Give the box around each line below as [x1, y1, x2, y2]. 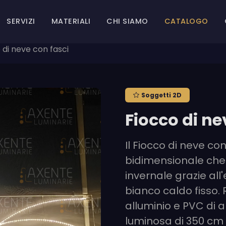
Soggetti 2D [141, 90, 182, 99]
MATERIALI [51, 16, 90, 27]
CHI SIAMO [106, 16, 148, 27]
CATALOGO [164, 16, 208, 27]
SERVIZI [7, 16, 35, 27]
